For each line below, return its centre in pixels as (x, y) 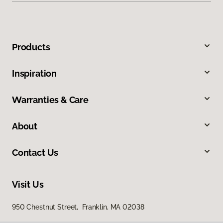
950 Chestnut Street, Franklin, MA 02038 (78, 207)
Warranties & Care (50, 100)
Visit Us (28, 185)
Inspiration (35, 74)
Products (31, 47)
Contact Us (35, 153)
